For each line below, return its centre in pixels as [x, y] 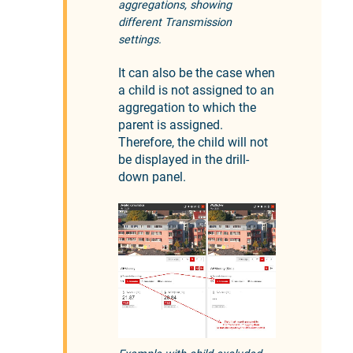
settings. [140, 39]
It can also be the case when [197, 73]
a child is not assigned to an [196, 91]
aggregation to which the [187, 108]
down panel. [152, 177]
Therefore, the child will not [193, 143]
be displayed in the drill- [184, 160]
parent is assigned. [171, 125]
